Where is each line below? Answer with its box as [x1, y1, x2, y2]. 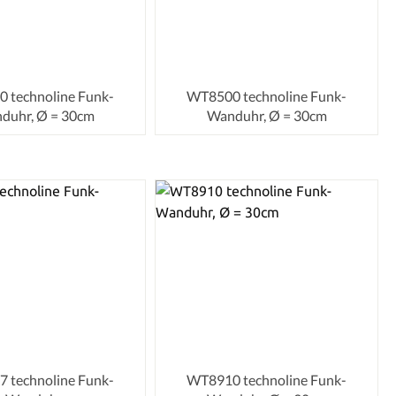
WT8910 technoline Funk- [187, 371, 347, 389]
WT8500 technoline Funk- [187, 87, 347, 104]
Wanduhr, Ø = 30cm [206, 106, 327, 124]
